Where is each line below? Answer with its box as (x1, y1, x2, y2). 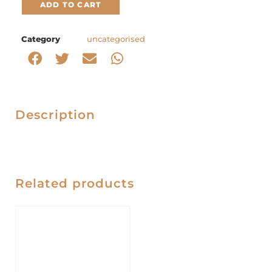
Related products (15, 175, 134, 191)
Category (21, 33, 60, 44)
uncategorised (87, 33, 145, 44)
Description (15, 107, 96, 122)
